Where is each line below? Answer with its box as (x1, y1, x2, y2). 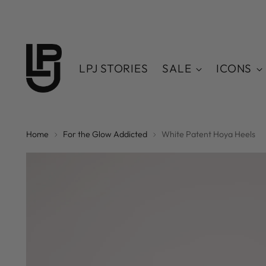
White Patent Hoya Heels (161, 129, 256, 140)
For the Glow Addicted (63, 129, 148, 140)
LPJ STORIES (79, 61, 148, 76)
